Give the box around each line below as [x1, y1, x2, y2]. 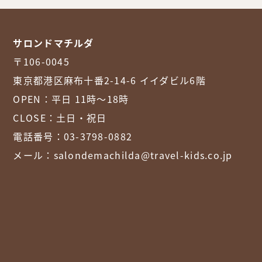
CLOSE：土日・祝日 [13, 111, 107, 125]
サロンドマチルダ [13, 36, 94, 50]
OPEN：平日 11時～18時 [13, 92, 129, 106]
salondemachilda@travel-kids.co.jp [53, 148, 233, 163]
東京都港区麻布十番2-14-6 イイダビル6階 [13, 73, 206, 88]
